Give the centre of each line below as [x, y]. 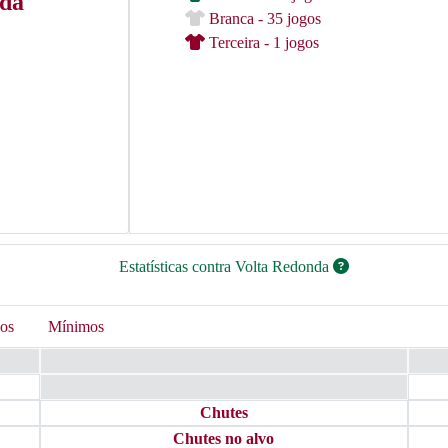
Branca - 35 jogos [263, 18]
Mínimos [76, 326]
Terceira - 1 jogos [262, 42]
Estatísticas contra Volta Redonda [226, 266]
